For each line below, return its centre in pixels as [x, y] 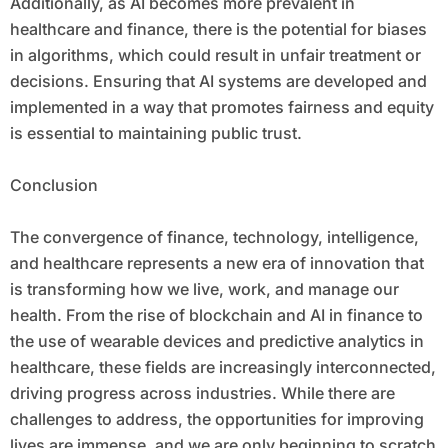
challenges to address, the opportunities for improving [216, 419]
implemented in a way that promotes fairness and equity [221, 107]
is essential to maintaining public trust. [155, 133]
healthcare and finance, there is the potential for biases [218, 29]
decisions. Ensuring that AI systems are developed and [218, 81]
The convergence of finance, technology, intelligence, [214, 237]
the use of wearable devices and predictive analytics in [216, 341]
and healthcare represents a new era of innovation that [216, 263]
